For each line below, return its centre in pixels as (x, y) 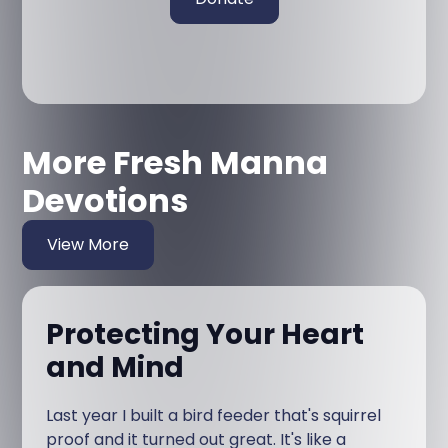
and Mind (115, 367)
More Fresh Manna (175, 162)
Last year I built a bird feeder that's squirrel (214, 415)
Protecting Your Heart (205, 334)
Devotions (105, 200)
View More (88, 244)
